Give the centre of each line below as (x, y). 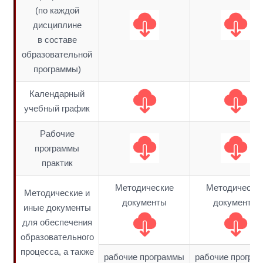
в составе (57, 40)
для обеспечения (57, 222)
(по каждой (57, 10)
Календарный (57, 94)
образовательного (57, 237)
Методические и (57, 193)
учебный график (57, 108)
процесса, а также (57, 252)
